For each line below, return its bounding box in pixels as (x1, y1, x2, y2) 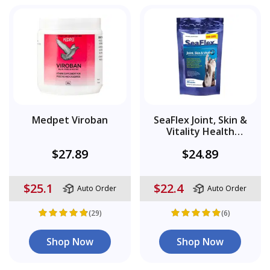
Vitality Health (166, 124, 234, 138)
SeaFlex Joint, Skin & (153, 113, 247, 127)
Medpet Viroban (31, 113, 108, 127)
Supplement (171, 136, 229, 149)
